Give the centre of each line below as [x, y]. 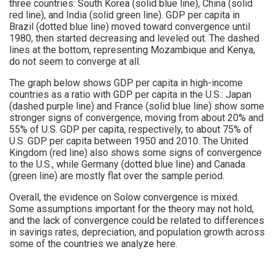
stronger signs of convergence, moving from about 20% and [136, 117]
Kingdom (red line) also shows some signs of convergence [135, 152]
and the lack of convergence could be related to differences [137, 220]
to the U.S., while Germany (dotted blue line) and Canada [127, 164]
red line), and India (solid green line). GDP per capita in [124, 15]
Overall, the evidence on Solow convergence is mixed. [124, 197]
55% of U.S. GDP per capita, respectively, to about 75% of [131, 129]
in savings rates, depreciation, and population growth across [137, 232]
